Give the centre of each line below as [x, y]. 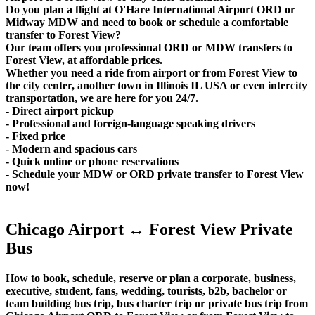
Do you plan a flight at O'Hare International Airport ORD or [150, 10]
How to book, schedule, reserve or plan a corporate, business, [151, 278]
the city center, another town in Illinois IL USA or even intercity [156, 86]
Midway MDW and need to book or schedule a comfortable [147, 22]
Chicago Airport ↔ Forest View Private [149, 230]
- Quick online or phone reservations [92, 162]
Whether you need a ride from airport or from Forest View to [152, 73]
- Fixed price [36, 136]
